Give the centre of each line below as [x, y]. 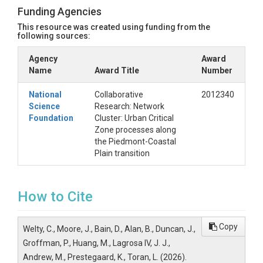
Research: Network [129, 106]
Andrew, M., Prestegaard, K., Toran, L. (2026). [105, 257]
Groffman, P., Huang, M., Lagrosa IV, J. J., [97, 243]
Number [217, 70]
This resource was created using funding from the [114, 27]
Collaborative [119, 95]
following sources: [54, 36]
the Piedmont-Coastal [135, 141]
